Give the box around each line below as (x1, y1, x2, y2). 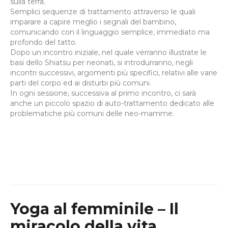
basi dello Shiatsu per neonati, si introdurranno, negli (10, 58, 193, 67)
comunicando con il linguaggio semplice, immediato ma (10, 27, 210, 37)
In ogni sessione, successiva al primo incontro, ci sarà (10, 88, 196, 98)
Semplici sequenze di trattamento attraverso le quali (10, 7, 195, 16)
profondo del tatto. (10, 37, 77, 47)
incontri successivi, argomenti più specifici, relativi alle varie (10, 68, 217, 77)
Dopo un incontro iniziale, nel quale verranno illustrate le (10, 47, 207, 57)
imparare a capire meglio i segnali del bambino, (10, 17, 176, 26)
